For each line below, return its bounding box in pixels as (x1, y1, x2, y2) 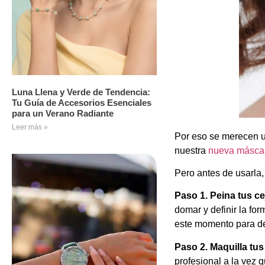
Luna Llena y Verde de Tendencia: (12, 86, 150, 97)
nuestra (174, 145, 208, 156)
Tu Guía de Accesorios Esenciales (12, 97, 151, 108)
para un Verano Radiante (12, 108, 114, 118)
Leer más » (12, 122, 48, 131)
